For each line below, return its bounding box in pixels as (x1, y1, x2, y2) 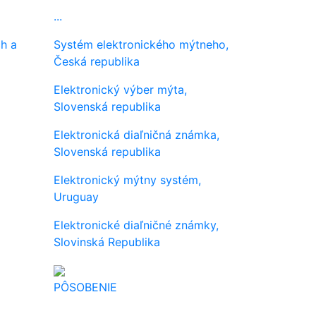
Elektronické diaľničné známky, (54, 217, 219, 232)
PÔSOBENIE (54, 279, 117, 294)
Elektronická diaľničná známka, (54, 127, 219, 142)
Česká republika (54, 54, 140, 68)
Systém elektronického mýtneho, (54, 37, 229, 51)
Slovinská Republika (54, 234, 160, 249)
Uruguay (54, 189, 99, 204)
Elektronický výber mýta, (54, 82, 187, 97)
